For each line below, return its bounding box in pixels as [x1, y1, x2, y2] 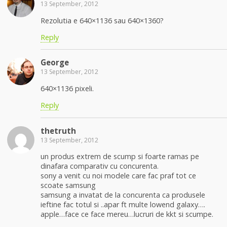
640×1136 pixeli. [41, 83, 94, 93]
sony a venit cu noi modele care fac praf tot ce [41, 170, 196, 180]
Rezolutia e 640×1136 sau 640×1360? [41, 15, 164, 25]
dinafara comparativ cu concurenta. [41, 161, 159, 171]
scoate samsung [41, 180, 96, 190]
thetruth [41, 125, 76, 136]
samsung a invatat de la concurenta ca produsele [41, 190, 205, 200]
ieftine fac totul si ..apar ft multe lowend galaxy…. [41, 199, 205, 209]
